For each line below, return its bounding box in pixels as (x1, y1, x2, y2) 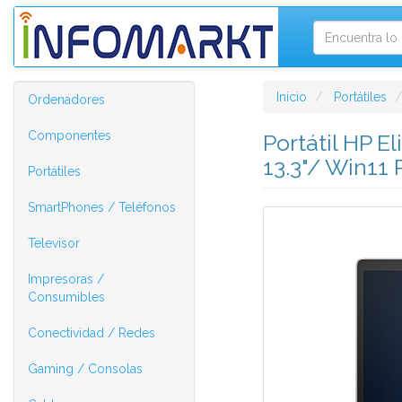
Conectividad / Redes (28, 326, 155, 340)
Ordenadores (28, 92, 105, 107)
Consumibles (28, 290, 105, 304)
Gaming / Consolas (28, 362, 143, 376)
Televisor (28, 236, 80, 250)
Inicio (275, 90, 307, 104)
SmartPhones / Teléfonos (28, 200, 176, 214)
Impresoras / (28, 272, 104, 286)
